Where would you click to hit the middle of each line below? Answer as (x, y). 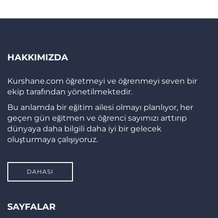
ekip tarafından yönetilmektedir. (70, 92)
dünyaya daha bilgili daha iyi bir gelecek (84, 129)
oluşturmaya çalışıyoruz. (53, 140)
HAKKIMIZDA (38, 58)
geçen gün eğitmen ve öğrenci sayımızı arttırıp (97, 118)
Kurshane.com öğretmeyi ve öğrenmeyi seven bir (102, 81)
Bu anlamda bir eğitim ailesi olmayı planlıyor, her (100, 108)
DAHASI (40, 172)
